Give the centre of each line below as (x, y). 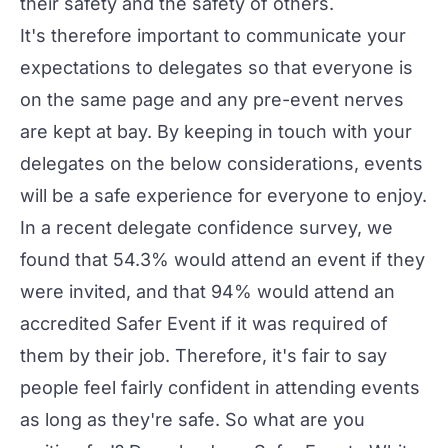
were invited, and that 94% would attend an (207, 291)
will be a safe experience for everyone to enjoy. (223, 195)
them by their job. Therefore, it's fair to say (203, 355)
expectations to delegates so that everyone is (216, 67)
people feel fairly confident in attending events (220, 387)
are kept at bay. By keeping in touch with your (216, 131)
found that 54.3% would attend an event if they (222, 259)
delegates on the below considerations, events (221, 163)
